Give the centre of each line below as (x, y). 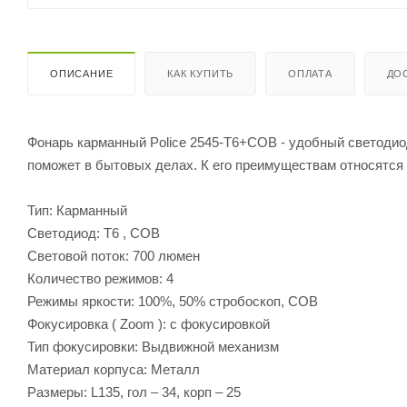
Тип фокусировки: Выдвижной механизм (153, 346)
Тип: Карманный (77, 210)
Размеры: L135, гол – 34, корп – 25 (134, 392)
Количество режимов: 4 (100, 278)
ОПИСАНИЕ (82, 73)
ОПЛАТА (310, 73)
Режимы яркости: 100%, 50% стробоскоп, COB (173, 301)
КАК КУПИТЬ (201, 73)
